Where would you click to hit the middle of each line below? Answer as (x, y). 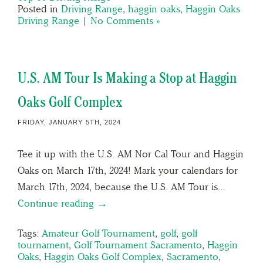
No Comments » (125, 20)
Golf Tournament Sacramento (138, 245)
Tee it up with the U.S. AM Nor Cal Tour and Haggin (131, 154)
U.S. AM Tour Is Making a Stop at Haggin (127, 77)
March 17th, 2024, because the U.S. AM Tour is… (122, 186)
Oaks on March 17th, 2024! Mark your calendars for (128, 170)
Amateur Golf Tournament (98, 233)
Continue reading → (63, 203)
